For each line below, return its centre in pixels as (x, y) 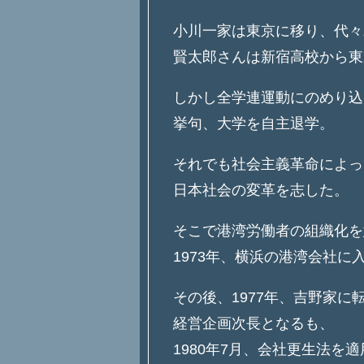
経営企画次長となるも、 (253, 324)
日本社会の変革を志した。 (261, 191)
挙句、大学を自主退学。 (253, 124)
